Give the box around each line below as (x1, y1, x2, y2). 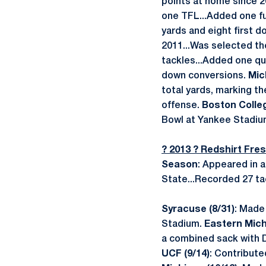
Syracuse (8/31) (161, 205, 235, 214)
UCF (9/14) (161, 250, 210, 258)
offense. (161, 102, 202, 110)
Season (161, 161, 198, 169)
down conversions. (161, 72, 248, 80)
